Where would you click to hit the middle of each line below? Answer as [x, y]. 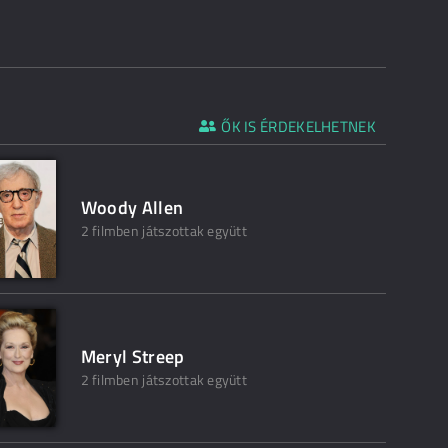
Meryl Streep [132, 356]
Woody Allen [132, 207]
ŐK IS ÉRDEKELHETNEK [298, 126]
